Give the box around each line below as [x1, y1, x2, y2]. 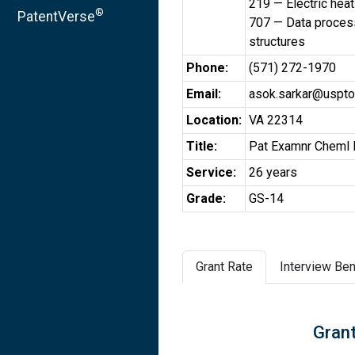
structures [249, 34, 305, 49]
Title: [186, 139, 217, 154]
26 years [249, 165, 297, 180]
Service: [186, 165, 236, 180]
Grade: [186, 191, 226, 206]
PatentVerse [17, 8, 95, 25]
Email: [186, 86, 221, 101]
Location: [186, 113, 242, 128]
